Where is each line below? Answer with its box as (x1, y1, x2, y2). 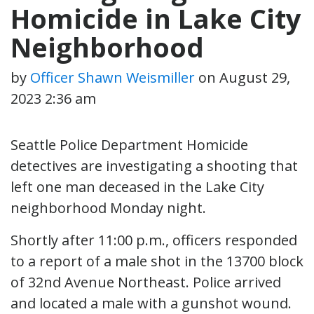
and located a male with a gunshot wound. (11, 293, 292, 313)
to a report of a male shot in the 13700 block (11, 251, 303, 271)
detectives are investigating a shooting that (11, 156, 298, 175)
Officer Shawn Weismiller (30, 67, 195, 87)
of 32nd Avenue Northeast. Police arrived (11, 272, 281, 292)
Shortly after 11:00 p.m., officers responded (11, 230, 297, 250)
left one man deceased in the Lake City (11, 177, 264, 196)
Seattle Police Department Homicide (11, 135, 248, 154)
